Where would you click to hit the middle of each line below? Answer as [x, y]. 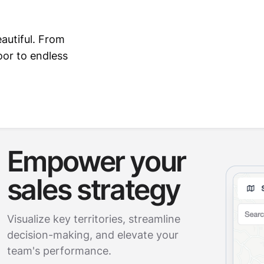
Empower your [96, 161]
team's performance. [59, 251]
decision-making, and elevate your [93, 235]
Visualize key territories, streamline [93, 219]
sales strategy [94, 189]
